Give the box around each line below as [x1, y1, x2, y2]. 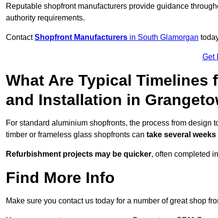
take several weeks [146, 130, 216, 139]
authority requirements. [6, 14, 85, 22]
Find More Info [6, 169, 115, 187]
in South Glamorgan [127, 33, 199, 42]
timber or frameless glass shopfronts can [6, 130, 146, 139]
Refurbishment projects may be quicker [6, 150, 151, 159]
